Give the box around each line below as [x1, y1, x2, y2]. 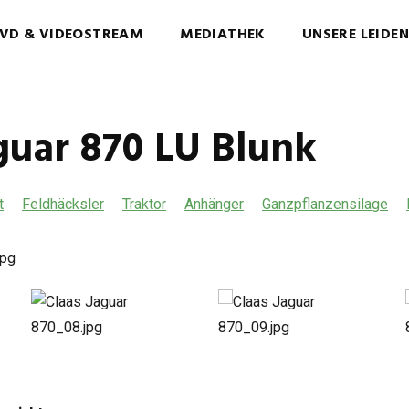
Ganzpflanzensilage [262, 195, 388, 213]
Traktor [122, 195, 166, 213]
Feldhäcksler [22, 195, 104, 213]
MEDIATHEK [180, 23, 266, 47]
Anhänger [184, 195, 244, 213]
